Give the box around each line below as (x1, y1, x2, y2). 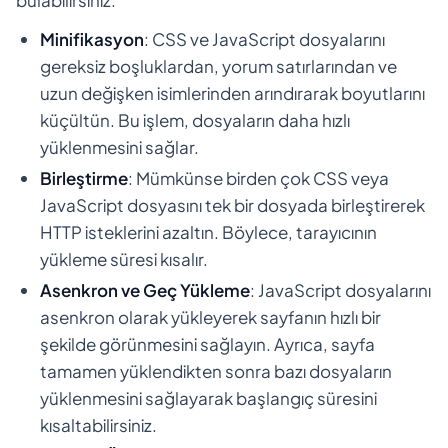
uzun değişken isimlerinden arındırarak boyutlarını (40, 81, 425, 104)
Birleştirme (40, 166, 128, 189)
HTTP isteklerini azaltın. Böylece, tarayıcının (40, 220, 377, 243)
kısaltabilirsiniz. (40, 413, 157, 436)
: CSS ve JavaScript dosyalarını (144, 27, 385, 50)
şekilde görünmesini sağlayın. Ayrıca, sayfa (40, 332, 375, 355)
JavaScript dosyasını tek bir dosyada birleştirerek (40, 193, 425, 216)
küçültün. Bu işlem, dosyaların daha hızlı (40, 108, 350, 131)
